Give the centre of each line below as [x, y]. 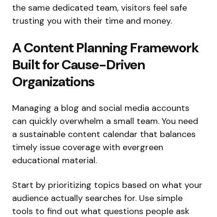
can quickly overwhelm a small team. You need [105, 121]
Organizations [53, 81]
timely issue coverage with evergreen [88, 147]
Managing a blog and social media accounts [101, 108]
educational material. [54, 160]
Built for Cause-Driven [78, 64]
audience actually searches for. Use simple [97, 198]
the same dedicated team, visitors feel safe [100, 8]
